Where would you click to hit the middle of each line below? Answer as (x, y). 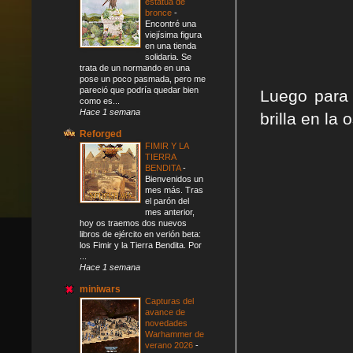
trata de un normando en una (135, 67)
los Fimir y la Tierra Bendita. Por (141, 245)
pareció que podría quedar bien (139, 89)
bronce (160, 12)
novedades (166, 323)
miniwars (100, 289)
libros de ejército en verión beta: (140, 234)
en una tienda (171, 45)
